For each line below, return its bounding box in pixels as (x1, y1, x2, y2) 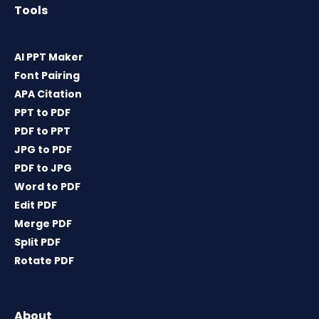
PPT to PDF (14, 105, 70, 120)
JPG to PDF (14, 142, 72, 157)
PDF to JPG (14, 161, 72, 176)
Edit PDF (14, 198, 57, 213)
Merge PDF (14, 216, 72, 231)
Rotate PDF (14, 253, 74, 268)
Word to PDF (14, 179, 80, 194)
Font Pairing (14, 68, 80, 83)
